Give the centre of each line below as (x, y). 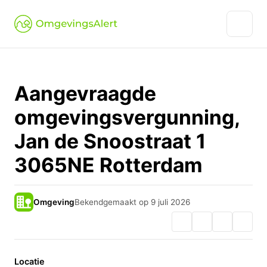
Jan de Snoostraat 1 (110, 141)
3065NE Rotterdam (108, 165)
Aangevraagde (85, 93)
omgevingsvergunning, (127, 117)
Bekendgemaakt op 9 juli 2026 (132, 202)
